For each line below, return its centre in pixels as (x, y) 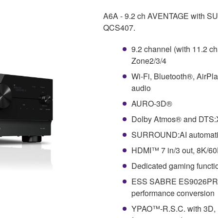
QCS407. (119, 27)
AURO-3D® (152, 103)
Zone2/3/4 (149, 60)
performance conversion (173, 193)
